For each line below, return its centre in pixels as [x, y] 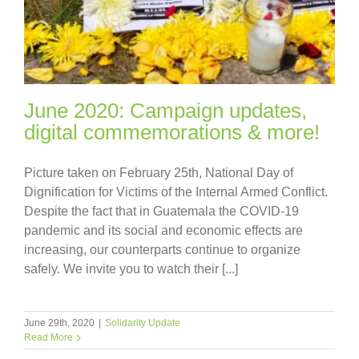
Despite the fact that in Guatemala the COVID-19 [161, 211]
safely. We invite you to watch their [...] [131, 268]
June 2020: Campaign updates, [165, 110]
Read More [48, 337]
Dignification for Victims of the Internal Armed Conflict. [176, 192]
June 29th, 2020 [59, 323]
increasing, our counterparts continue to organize [162, 249]
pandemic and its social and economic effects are [163, 230]
